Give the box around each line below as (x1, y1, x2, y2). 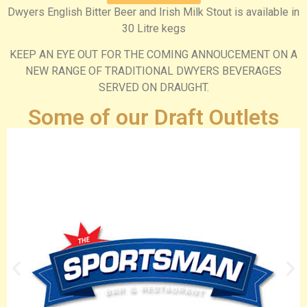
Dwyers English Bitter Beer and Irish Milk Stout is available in (8, 5, 299, 19)
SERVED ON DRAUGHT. (98, 81, 209, 95)
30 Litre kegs (121, 21, 186, 35)
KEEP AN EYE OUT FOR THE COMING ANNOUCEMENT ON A (10, 48, 297, 62)
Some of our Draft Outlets (28, 103, 279, 130)
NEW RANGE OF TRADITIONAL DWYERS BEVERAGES (25, 64, 282, 78)
